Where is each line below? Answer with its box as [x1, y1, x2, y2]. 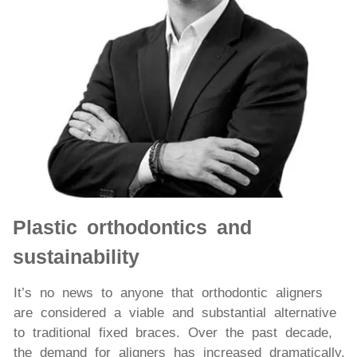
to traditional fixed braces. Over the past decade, [14, 324, 332, 340]
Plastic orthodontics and [13, 215, 252, 238]
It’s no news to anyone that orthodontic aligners [14, 284, 323, 300]
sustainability [13, 245, 139, 268]
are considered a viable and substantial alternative [14, 304, 336, 320]
